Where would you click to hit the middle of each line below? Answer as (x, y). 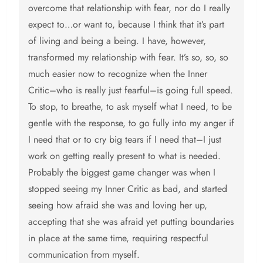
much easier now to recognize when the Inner (118, 74)
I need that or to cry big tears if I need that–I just (125, 140)
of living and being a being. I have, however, (117, 41)
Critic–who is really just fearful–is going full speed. (131, 90)
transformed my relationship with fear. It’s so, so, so (128, 58)
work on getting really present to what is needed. (124, 156)
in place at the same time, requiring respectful (118, 238)
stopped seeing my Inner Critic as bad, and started (128, 189)
